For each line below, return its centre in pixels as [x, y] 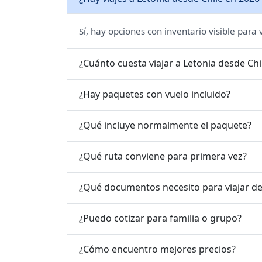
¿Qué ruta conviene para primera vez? [163, 156]
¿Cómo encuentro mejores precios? [157, 249]
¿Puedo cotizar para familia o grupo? [160, 218]
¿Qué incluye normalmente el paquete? [165, 125]
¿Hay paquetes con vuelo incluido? [155, 94]
